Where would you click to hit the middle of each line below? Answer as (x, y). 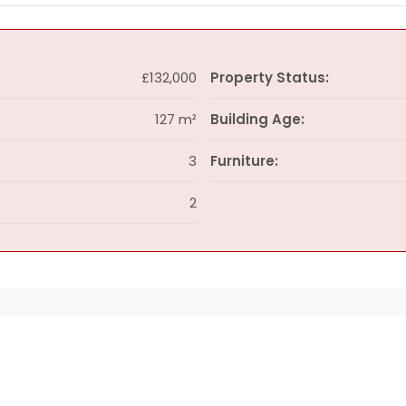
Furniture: (244, 161)
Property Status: (269, 77)
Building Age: (257, 119)
